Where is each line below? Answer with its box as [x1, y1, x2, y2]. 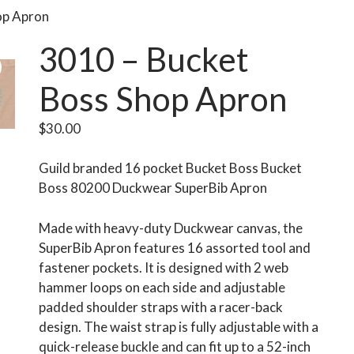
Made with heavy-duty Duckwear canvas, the [38, 219, 303, 236]
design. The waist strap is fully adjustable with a [38, 318, 318, 335]
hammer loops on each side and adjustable [38, 278, 285, 296]
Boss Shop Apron [38, 78, 287, 119]
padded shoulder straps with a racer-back [38, 298, 283, 315]
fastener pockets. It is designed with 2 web [38, 258, 288, 276]
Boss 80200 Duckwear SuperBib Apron [38, 179, 267, 197]
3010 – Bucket [38, 39, 249, 79]
